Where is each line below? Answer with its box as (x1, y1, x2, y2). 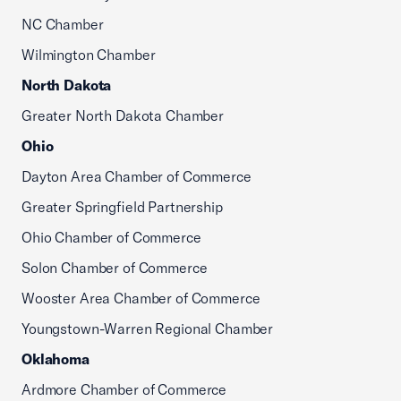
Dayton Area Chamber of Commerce (21, 167, 252, 185)
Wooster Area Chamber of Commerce (21, 289, 260, 307)
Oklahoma (21, 350, 90, 368)
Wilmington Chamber (21, 46, 156, 64)
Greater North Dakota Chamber (21, 107, 224, 124)
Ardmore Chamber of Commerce (21, 380, 227, 398)
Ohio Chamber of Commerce (21, 228, 201, 246)
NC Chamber (21, 15, 104, 33)
